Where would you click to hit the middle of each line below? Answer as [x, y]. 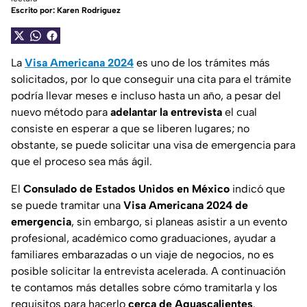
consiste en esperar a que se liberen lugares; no [130, 129]
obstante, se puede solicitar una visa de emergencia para [153, 145]
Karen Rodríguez [89, 11]
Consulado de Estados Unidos [99, 189]
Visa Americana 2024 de [186, 206]
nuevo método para [61, 112]
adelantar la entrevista [166, 112]
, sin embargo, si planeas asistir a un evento [179, 222]
